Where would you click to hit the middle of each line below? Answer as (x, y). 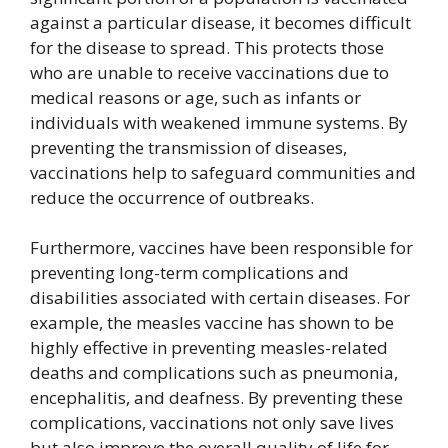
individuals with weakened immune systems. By (219, 122)
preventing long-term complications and (189, 272)
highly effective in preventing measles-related (209, 347)
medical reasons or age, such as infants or (195, 97)
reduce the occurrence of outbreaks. (172, 197)
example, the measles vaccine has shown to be (212, 322)
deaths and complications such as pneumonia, (214, 372)
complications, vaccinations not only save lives (212, 422)
